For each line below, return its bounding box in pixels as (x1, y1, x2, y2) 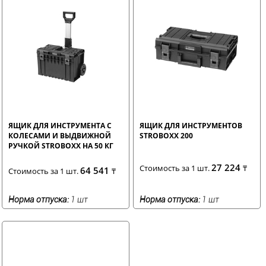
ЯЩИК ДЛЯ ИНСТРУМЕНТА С (8, 120, 112, 131)
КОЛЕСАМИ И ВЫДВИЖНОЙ (8, 130, 111, 141)
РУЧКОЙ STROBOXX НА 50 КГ (8, 140, 113, 151)
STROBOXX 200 (140, 130, 194, 141)
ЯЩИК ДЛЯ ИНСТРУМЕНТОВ (140, 120, 243, 131)
